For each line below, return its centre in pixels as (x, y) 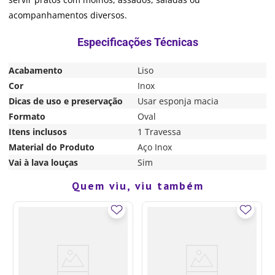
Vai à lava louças (43, 162)
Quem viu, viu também (137, 185)
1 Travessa (159, 131)
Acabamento (36, 70)
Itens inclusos (38, 131)
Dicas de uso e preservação (66, 101)
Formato (27, 116)
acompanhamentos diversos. (68, 15)
